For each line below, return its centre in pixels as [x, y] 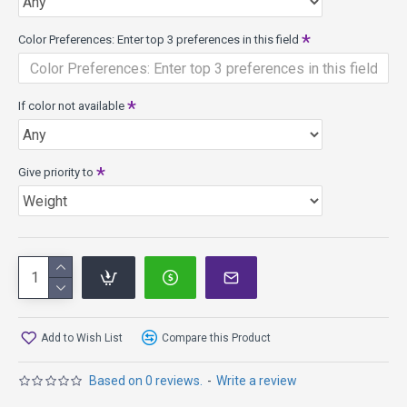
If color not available [71, 106]
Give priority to [56, 172]
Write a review [257, 381]
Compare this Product [216, 338]
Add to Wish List [82, 338]
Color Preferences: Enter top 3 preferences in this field [159, 40]
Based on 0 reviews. [146, 381]
